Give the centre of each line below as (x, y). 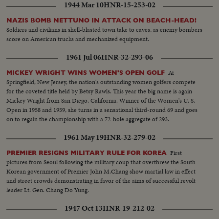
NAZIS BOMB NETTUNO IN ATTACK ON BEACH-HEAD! (102, 20)
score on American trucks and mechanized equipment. (78, 39)
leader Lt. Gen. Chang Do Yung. (48, 190)
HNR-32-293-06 (127, 57)
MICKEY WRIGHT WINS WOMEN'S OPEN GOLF (86, 73)
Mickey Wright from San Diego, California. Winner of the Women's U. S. (101, 101)
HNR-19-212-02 (129, 208)
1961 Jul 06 (84, 57)
